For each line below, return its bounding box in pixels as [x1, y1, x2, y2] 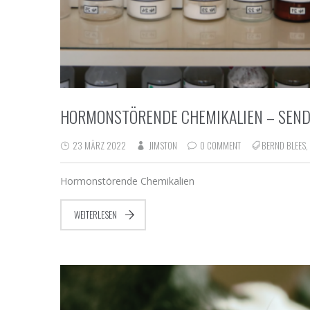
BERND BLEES [262, 138, 306, 152]
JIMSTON [149, 138, 177, 152]
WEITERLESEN [74, 207, 117, 221]
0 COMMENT [200, 138, 241, 152]
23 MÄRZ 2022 [71, 138, 126, 152]
